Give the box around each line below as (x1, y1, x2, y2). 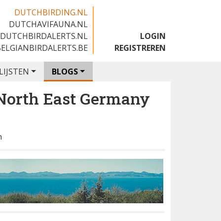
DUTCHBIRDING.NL (14, 7, 88, 18)
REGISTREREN (114, 42, 166, 53)
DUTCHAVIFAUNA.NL (9, 19, 88, 30)
